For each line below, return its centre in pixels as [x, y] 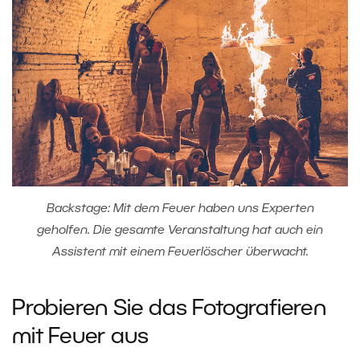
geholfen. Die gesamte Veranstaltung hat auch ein [180, 230]
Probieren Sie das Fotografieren [169, 309]
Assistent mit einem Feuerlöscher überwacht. [180, 252]
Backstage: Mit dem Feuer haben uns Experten [180, 209]
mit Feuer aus [80, 337]
